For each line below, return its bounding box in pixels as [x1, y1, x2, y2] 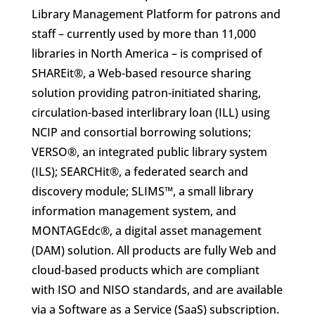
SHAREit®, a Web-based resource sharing [31, 65, 251, 81]
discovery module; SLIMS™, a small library [31, 184, 253, 199]
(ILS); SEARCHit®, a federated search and [31, 164, 248, 179]
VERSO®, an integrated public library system [31, 144, 267, 160]
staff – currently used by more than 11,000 [31, 26, 256, 41]
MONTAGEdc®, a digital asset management [31, 223, 262, 238]
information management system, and [31, 203, 236, 219]
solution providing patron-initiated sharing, [31, 85, 261, 101]
